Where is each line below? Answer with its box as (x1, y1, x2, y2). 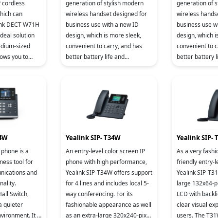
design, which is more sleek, (66, 31, 141, 39)
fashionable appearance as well (66, 200, 151, 209)
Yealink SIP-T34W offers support (66, 168, 152, 177)
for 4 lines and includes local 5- (66, 179, 149, 187)
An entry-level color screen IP (66, 147, 145, 155)
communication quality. (66, 63, 128, 72)
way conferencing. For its (66, 190, 133, 198)
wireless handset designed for (66, 10, 147, 18)
